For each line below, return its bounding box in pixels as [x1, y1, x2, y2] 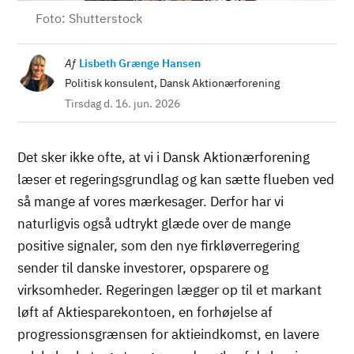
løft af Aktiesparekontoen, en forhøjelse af [17, 303, 273, 321]
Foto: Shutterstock [35, 9, 142, 26]
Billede [17, 53, 55, 68]
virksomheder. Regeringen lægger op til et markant [17, 281, 322, 299]
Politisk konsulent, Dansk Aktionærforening [65, 75, 281, 90]
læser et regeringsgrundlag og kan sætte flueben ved [17, 170, 335, 188]
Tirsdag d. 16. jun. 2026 [65, 96, 181, 111]
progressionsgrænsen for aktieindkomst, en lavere [17, 325, 320, 343]
